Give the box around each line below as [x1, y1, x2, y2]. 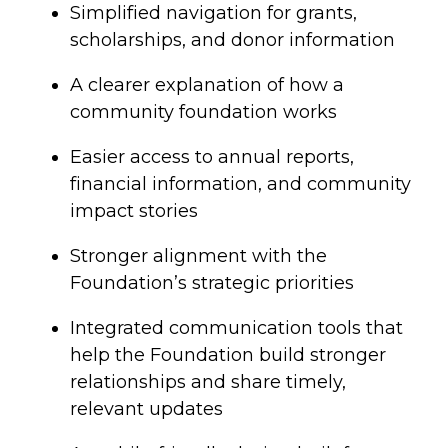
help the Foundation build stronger [70, 344, 386, 366]
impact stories [70, 200, 198, 222]
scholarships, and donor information [70, 29, 395, 51]
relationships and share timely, [70, 371, 346, 393]
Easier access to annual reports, [70, 146, 354, 168]
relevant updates [70, 398, 223, 420]
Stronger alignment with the [70, 245, 327, 267]
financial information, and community [70, 173, 411, 195]
